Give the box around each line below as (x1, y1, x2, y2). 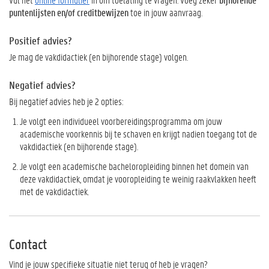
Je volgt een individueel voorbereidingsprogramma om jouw (20, 115, 222, 127)
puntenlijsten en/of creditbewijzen (9, 6, 128, 19)
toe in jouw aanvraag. (128, 6, 202, 19)
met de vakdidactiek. (20, 185, 89, 198)
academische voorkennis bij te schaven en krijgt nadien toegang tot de (20, 127, 257, 140)
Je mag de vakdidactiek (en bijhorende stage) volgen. (9, 50, 188, 63)
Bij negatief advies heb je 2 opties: (9, 95, 124, 107)
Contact (9, 235, 47, 253)
